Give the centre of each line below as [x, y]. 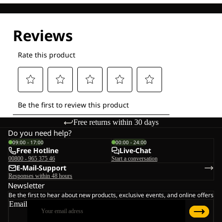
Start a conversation [134, 159]
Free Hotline [37, 151]
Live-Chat [135, 151]
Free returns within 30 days [116, 122]
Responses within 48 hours [40, 176]
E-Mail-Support [41, 168]
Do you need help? [40, 133]
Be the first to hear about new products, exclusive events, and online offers [111, 195]
